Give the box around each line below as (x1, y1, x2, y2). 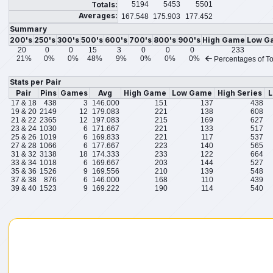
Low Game (172, 88, 212, 98)
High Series (218, 88, 262, 98)
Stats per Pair (10, 77, 62, 87)
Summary (10, 24, 47, 34)
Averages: (79, 11, 118, 21)
